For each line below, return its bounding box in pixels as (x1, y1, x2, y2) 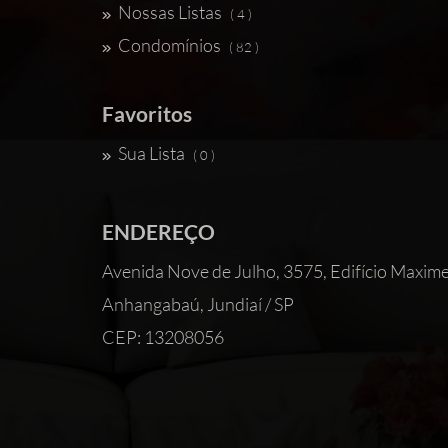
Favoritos (102, 101, 192, 126)
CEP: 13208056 (102, 326, 224, 348)
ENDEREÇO (102, 219, 215, 244)
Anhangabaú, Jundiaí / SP (102, 293, 294, 315)
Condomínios (118, 34, 221, 56)
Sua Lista (118, 142, 185, 164)
